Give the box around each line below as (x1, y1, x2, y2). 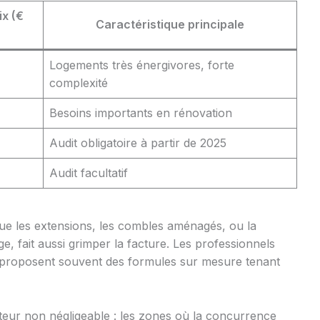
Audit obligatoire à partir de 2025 (49, 136, 226, 151)
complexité (49, 76, 108, 91)
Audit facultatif (49, 166, 128, 181)
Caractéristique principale (96, 17, 244, 32)
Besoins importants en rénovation (49, 106, 232, 121)
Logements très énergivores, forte (49, 58, 234, 73)
